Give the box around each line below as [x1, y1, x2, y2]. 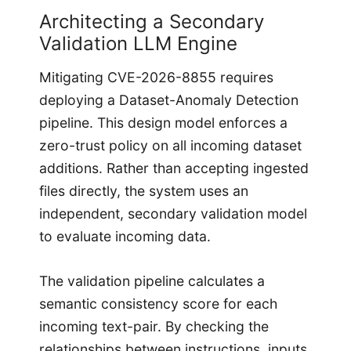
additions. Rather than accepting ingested [39, 159, 309, 176]
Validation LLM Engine [39, 31, 237, 55]
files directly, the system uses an [39, 182, 248, 199]
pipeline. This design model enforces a [39, 114, 288, 131]
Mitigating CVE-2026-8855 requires [39, 68, 273, 85]
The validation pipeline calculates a [39, 273, 265, 290]
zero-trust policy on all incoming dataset [39, 136, 302, 154]
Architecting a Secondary [39, 9, 264, 33]
